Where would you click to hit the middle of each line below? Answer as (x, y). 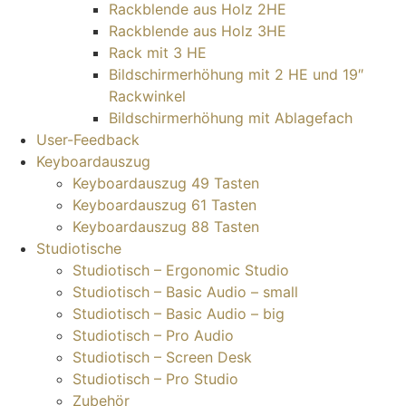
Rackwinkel (147, 97)
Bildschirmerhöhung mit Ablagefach (231, 118)
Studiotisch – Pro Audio (153, 336)
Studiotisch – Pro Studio (155, 379)
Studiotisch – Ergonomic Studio (181, 271)
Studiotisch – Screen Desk (162, 358)
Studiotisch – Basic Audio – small (185, 292)
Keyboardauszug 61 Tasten (164, 205)
